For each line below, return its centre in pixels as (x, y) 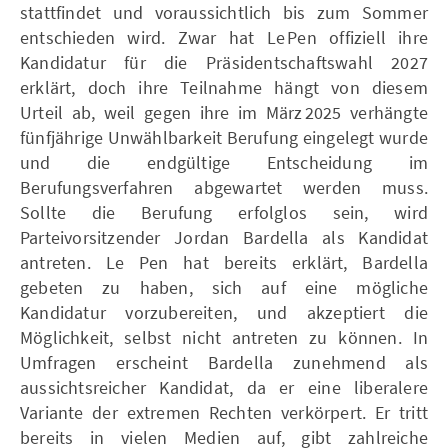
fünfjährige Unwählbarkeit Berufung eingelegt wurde (224, 137)
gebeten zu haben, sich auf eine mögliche (224, 287)
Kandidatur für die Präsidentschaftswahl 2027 (224, 62)
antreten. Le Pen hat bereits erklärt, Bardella (224, 262)
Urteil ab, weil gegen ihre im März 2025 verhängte (224, 112)
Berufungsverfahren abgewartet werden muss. (224, 187)
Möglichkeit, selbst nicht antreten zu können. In (224, 337)
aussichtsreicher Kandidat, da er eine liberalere (224, 387)
